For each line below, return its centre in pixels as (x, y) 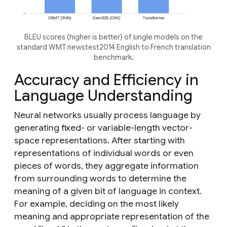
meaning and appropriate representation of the (112, 216)
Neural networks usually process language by (107, 115)
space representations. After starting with (100, 140)
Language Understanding (103, 96)
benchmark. (113, 57)
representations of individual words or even (104, 153)
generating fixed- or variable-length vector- (103, 127)
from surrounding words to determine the (100, 178)
